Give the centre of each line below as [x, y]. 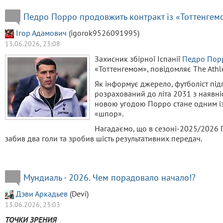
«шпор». [109, 113]
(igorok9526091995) [103, 33]
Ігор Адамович [41, 33]
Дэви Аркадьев [42, 193]
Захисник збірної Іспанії [138, 58]
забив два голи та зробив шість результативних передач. [104, 138]
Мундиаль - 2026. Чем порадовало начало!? [110, 177]
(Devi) [78, 193]
